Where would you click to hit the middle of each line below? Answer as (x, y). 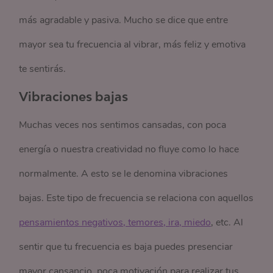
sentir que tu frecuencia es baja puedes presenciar (126, 247)
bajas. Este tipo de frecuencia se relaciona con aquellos (136, 198)
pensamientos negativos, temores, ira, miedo (115, 222)
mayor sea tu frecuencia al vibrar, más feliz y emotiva (133, 44)
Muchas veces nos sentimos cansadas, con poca (123, 125)
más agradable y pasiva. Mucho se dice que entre (124, 20)
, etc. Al (227, 222)
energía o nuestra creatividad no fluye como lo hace (129, 149)
